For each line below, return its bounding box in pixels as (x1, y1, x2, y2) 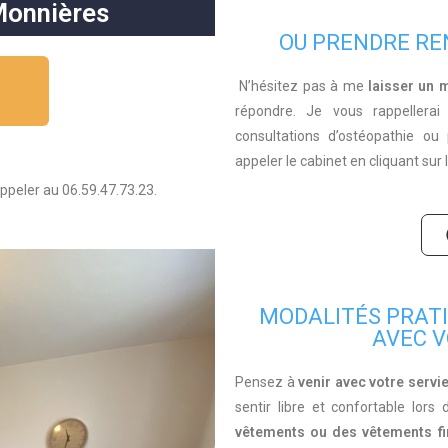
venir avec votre (298, 374, 405, 390)
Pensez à (235, 374, 299, 390)
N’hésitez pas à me (239, 78, 369, 94)
